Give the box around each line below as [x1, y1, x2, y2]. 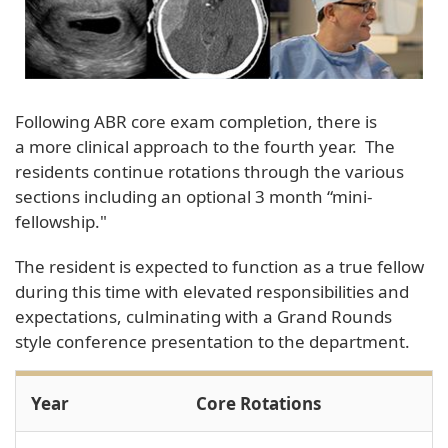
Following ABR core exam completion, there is [15, 109, 377, 133]
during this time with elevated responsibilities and [15, 279, 409, 303]
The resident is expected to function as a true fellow [15, 254, 424, 278]
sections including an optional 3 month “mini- [15, 184, 372, 208]
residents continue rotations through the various [15, 159, 404, 183]
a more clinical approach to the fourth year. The [15, 134, 395, 158]
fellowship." [15, 209, 107, 233]
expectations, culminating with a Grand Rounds [15, 304, 392, 328]
